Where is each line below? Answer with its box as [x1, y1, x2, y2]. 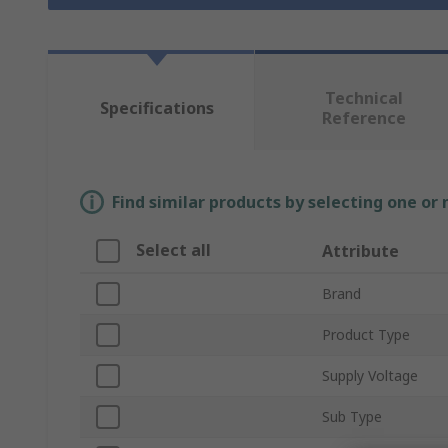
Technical [324, 87, 403, 110]
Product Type [322, 325, 410, 345]
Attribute [322, 240, 399, 263]
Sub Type [322, 407, 382, 427]
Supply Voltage [322, 366, 418, 386]
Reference [321, 107, 406, 130]
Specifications [99, 97, 214, 120]
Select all [136, 239, 211, 262]
